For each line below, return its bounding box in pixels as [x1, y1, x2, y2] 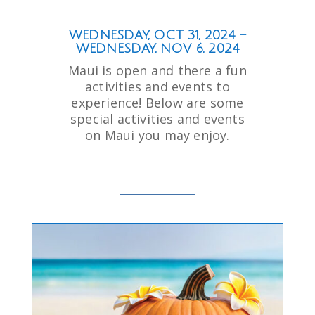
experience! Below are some [71, 94, 244, 112]
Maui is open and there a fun [68, 62, 247, 79]
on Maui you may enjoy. [85, 127, 230, 144]
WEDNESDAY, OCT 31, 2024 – [68, 28, 246, 43]
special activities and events [70, 110, 245, 128]
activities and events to [85, 78, 230, 96]
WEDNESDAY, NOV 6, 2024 [75, 41, 240, 56]
